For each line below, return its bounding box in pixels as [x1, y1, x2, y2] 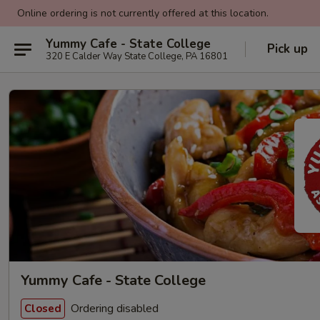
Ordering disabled [68, 300, 159, 316]
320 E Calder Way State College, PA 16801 [46, 49, 228, 63]
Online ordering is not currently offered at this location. [17, 6, 269, 20]
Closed [24, 301, 61, 316]
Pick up [267, 41, 308, 57]
